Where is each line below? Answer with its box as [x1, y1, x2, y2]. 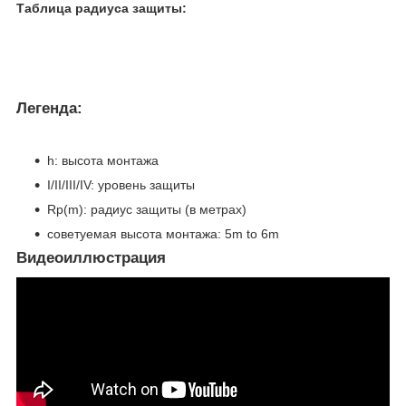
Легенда [16, 100, 77, 118]
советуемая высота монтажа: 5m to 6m [47, 226, 279, 241]
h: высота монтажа [47, 152, 159, 168]
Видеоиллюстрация [16, 248, 166, 266]
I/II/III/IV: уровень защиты [47, 177, 195, 192]
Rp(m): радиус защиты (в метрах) [47, 201, 246, 217]
